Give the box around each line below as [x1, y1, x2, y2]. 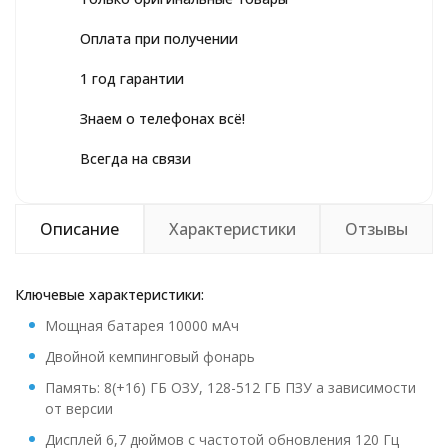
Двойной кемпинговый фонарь [45, 347, 255, 366]
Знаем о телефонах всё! [80, 109, 245, 128]
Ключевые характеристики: [15, 285, 204, 304]
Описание [39, 218, 119, 240]
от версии [45, 399, 113, 418]
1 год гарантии [80, 69, 184, 88]
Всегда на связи [80, 149, 191, 168]
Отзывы [345, 218, 409, 240]
